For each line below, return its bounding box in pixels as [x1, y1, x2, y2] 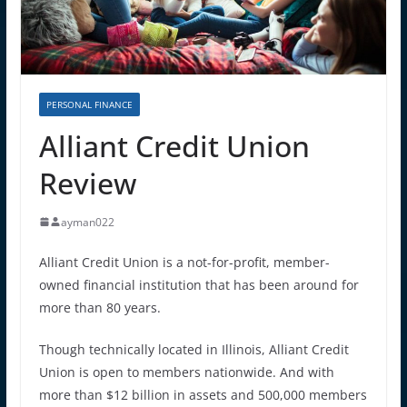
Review [38, 163, 136, 203]
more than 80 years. [38, 298, 161, 316]
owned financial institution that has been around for [38, 275, 359, 293]
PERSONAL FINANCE [45, 97, 133, 111]
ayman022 [60, 213, 114, 230]
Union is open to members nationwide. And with [38, 362, 334, 381]
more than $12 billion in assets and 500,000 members [38, 385, 367, 403]
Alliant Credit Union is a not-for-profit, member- [38, 253, 330, 271]
